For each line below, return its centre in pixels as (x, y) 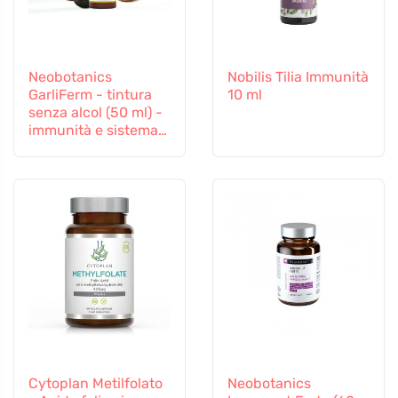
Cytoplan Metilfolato (96, 383)
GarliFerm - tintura (90, 94)
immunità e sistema (93, 130)
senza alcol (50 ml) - (96, 112)
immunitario (68, 147)
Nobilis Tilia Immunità (298, 76)
